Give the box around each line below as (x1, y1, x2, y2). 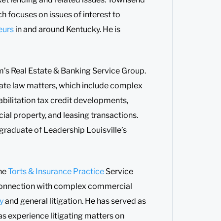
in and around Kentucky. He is (15, 24, 120, 34)
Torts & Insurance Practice (8, 166, 104, 176)
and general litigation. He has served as (3, 196, 146, 206)
